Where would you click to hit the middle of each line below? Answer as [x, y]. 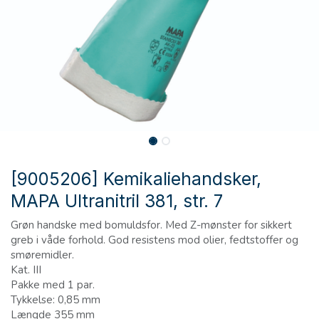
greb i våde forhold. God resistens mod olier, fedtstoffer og [155, 240]
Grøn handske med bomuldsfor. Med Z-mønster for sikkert [151, 225]
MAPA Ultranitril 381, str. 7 [117, 201]
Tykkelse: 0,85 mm [56, 300]
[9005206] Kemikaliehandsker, [136, 179]
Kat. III [26, 270]
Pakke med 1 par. [53, 285]
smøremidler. [42, 255]
